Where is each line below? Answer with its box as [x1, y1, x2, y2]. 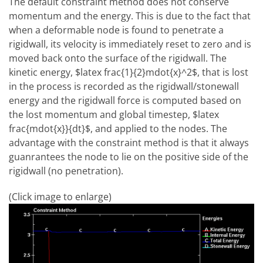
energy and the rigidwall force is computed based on [9, 94, 241, 107]
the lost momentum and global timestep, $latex [9, 108, 219, 121]
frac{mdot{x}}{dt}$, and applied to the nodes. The [9, 122, 227, 135]
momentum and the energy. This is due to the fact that [9, 9, 251, 22]
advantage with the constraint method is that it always [9, 136, 249, 149]
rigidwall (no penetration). [9, 164, 123, 177]
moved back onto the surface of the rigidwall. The [9, 52, 227, 65]
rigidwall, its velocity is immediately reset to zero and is [9, 38, 251, 50]
